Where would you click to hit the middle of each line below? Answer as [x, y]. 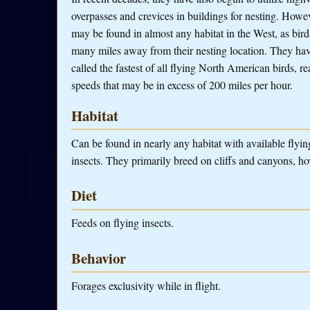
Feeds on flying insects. [122, 223]
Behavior [99, 258]
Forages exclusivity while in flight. [146, 285]
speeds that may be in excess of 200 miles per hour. [182, 84]
